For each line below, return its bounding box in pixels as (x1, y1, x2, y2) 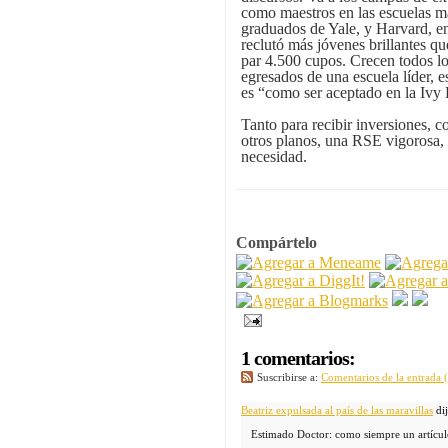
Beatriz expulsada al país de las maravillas (241, 404, 433, 417)
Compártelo (236, 234, 317, 252)
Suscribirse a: (257, 371, 321, 384)
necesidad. (241, 148, 307, 166)
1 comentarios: (241, 347, 355, 370)
